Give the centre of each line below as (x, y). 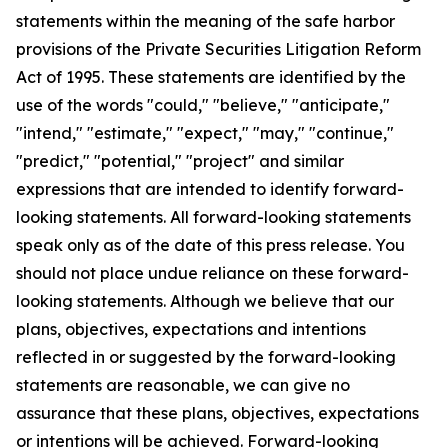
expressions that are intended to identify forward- (210, 189)
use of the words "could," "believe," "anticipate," (203, 105)
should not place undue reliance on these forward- (212, 273)
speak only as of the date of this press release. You (210, 245)
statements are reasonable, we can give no (183, 385)
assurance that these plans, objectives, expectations (217, 413)
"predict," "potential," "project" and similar (180, 161)
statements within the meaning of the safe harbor (205, 21)
